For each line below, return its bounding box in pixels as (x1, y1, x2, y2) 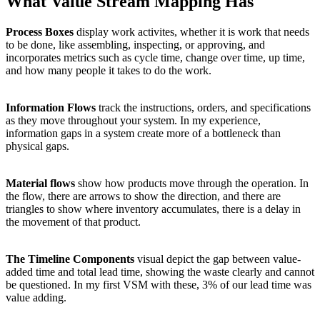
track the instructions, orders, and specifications (96, 101, 311, 114)
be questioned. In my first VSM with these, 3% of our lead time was (6, 278, 311, 291)
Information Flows (6, 101, 96, 114)
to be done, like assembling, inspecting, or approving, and (6, 38, 265, 51)
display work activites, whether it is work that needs (74, 25, 309, 38)
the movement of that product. (6, 215, 141, 228)
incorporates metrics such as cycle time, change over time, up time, (6, 51, 305, 64)
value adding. (6, 291, 66, 304)
